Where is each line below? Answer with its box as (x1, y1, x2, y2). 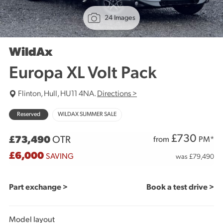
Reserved (17, 111, 40, 117)
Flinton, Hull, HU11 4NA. (16, 90, 97, 98)
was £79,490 (176, 153, 214, 161)
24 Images (105, 14, 135, 22)
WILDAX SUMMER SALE (58, 111, 116, 117)
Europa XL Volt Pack (9, 65, 157, 83)
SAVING (46, 153, 74, 161)
